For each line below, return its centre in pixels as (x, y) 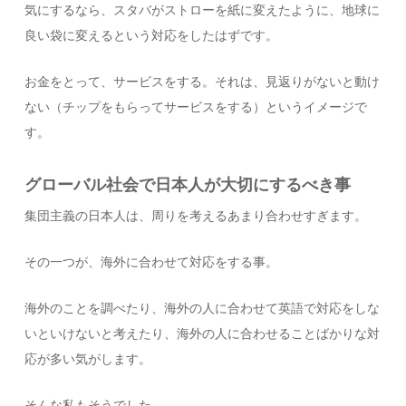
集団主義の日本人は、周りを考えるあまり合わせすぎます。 (196, 216)
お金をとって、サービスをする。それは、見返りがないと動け (203, 82)
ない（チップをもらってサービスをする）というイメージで (196, 107)
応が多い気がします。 (88, 359)
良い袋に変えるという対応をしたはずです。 (152, 36)
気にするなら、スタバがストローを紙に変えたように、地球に (203, 10)
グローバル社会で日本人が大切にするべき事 (188, 185)
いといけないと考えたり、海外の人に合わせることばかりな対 (203, 334)
